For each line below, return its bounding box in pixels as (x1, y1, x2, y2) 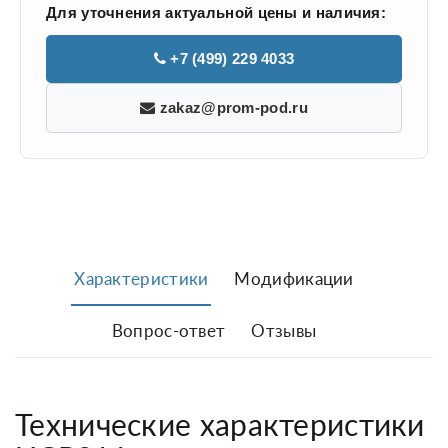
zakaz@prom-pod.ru (155, 99, 308, 117)
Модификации (234, 268, 354, 290)
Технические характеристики (15, 406, 425, 443)
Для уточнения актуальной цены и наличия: (46, 4, 386, 22)
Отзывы (251, 320, 317, 342)
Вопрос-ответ (111, 320, 226, 342)
